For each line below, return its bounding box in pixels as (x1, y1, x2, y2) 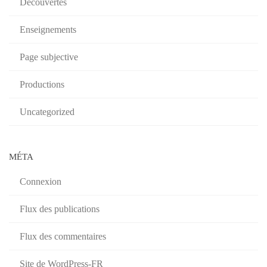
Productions (20, 79, 64, 89)
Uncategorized (20, 106, 74, 117)
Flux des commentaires (20, 231, 106, 241)
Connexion (20, 176, 61, 187)
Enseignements (20, 24, 76, 35)
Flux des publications (20, 203, 100, 214)
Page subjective (20, 51, 78, 62)
